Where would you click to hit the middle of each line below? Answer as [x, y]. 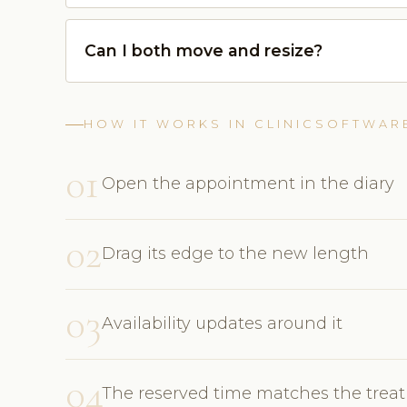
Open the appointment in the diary [248, 184]
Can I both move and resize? [203, 51]
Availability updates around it [222, 324]
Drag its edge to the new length [235, 254]
